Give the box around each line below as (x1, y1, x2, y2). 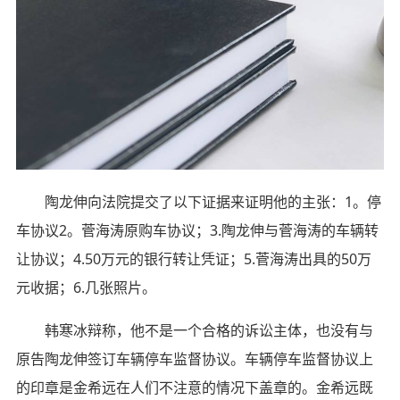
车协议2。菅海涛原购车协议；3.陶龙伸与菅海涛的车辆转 (15, 220, 379, 240)
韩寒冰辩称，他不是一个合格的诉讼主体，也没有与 (15, 320, 373, 340)
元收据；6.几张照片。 (15, 277, 156, 297)
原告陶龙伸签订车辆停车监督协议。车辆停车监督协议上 (15, 348, 373, 369)
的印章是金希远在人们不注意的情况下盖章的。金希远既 (15, 377, 373, 397)
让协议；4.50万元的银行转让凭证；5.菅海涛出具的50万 (15, 248, 371, 269)
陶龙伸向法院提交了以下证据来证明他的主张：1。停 (15, 191, 381, 212)
